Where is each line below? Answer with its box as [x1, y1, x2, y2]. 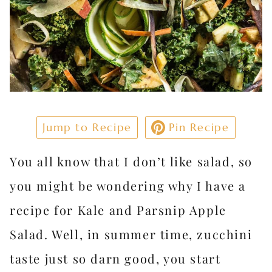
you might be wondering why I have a [10, 177, 246, 194]
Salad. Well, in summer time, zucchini [10, 226, 253, 242]
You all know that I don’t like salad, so [10, 153, 253, 169]
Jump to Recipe [42, 120, 132, 134]
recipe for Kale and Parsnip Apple [10, 202, 226, 218]
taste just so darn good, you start [10, 250, 221, 267]
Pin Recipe [165, 120, 229, 134]
